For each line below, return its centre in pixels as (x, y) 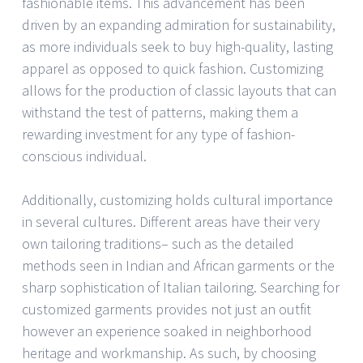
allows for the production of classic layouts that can (179, 91)
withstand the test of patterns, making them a (160, 113)
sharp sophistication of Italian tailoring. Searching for (181, 288)
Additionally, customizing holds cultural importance (177, 200)
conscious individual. (84, 156)
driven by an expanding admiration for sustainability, (179, 25)
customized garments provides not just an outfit (167, 310)
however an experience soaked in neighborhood (167, 331)
